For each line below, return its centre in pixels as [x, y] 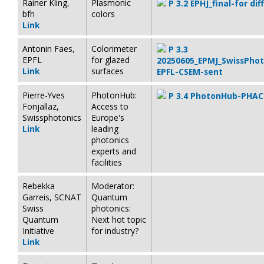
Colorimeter [114, 48]
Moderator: [113, 186]
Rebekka [39, 186]
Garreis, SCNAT [52, 197]
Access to [110, 106]
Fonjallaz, [41, 106]
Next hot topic [119, 219]
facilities [107, 162]
